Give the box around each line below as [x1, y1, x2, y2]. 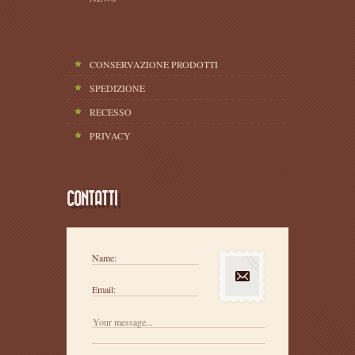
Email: [92, 282, 116, 296]
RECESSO [90, 105, 132, 118]
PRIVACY [90, 128, 131, 142]
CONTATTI [67, 189, 117, 208]
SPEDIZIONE [90, 81, 145, 94]
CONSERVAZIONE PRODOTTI [90, 57, 218, 71]
